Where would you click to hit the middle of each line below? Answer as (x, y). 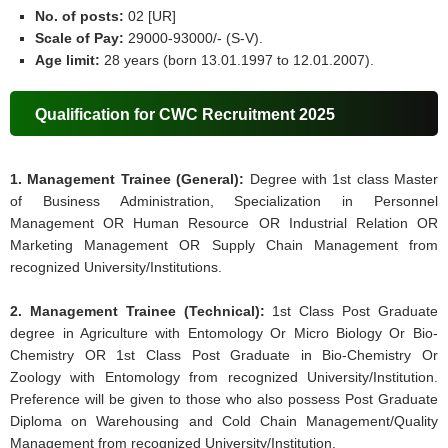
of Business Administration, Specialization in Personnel (224, 201)
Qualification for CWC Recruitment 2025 (185, 115)
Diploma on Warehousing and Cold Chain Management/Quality (224, 421)
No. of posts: (82, 16)
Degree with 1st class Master (341, 179)
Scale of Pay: (80, 38)
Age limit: (70, 60)
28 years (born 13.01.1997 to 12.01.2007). (239, 60)
